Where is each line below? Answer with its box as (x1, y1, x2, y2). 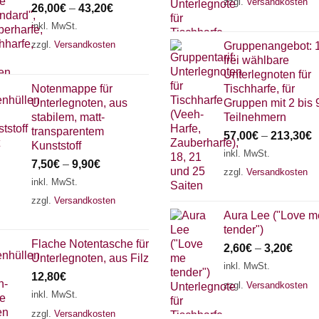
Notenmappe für (31, 82, 113, 95)
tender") (224, 224, 263, 236)
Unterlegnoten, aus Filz (31, 252, 149, 265)
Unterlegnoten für (224, 68, 311, 80)
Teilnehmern (224, 110, 286, 123)
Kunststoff (31, 139, 81, 152)
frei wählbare (224, 53, 289, 66)
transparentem (31, 125, 104, 137)
